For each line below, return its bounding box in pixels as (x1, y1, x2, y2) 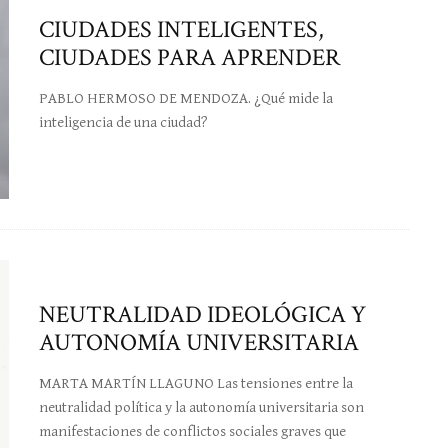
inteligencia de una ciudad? (39, 113, 208, 131)
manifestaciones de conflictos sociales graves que (39, 423, 346, 441)
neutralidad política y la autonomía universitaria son (39, 399, 364, 417)
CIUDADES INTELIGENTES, (39, 13, 324, 45)
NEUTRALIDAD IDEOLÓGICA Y (39, 299, 366, 331)
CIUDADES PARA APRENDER (39, 41, 340, 73)
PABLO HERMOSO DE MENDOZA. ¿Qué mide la (39, 89, 333, 107)
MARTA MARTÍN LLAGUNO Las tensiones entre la (39, 375, 353, 393)
